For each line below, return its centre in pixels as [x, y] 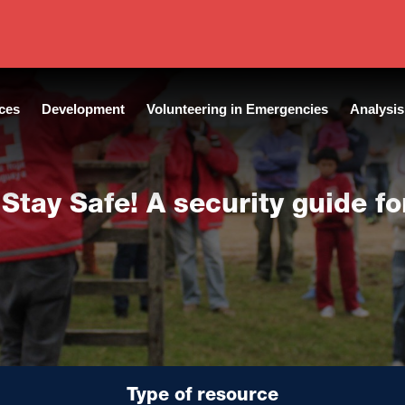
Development [83, 109]
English [89, 59]
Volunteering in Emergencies [237, 109]
